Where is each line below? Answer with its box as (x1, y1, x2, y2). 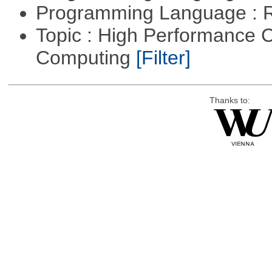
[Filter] (135, 46, 191, 69)
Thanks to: (209, 95, 250, 105)
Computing (35, 46, 136, 69)
